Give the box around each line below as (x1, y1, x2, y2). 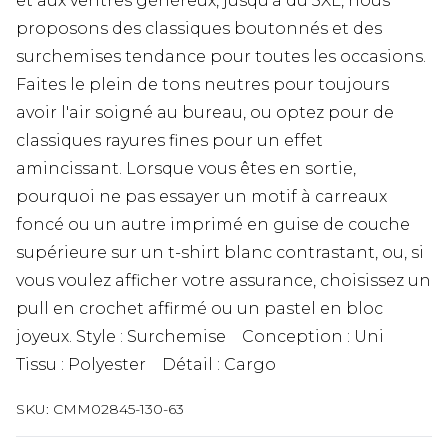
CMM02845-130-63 (53, 399, 184, 418)
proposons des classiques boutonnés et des (16, 18, 382, 38)
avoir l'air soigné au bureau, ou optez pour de (16, 102, 394, 122)
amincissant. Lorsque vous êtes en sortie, (16, 158, 356, 178)
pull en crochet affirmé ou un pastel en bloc (16, 298, 383, 318)
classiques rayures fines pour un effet (16, 130, 323, 150)
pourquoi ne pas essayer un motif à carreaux (16, 186, 387, 206)
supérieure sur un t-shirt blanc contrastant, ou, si (16, 242, 424, 262)
